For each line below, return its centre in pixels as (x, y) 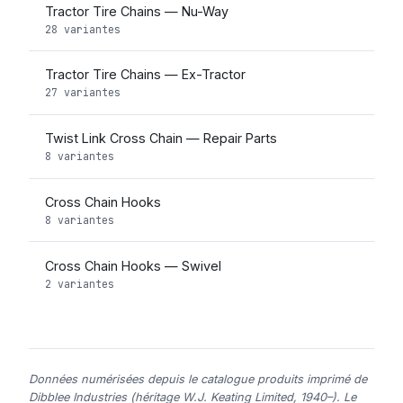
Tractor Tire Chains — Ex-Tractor (145, 75)
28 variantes (82, 29)
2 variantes (79, 283)
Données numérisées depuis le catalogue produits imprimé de (198, 380)
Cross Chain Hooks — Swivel (133, 265)
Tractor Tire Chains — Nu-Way (136, 11)
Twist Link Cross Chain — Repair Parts (161, 139)
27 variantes (82, 93)
